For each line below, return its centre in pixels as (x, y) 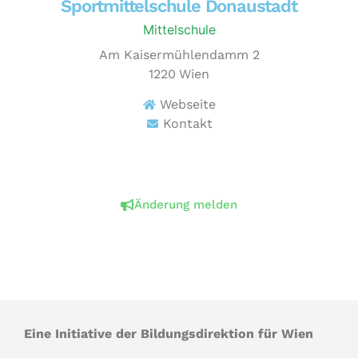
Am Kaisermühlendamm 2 (179, 54)
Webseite (188, 105)
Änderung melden (186, 205)
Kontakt (188, 124)
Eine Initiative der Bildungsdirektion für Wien (169, 334)
